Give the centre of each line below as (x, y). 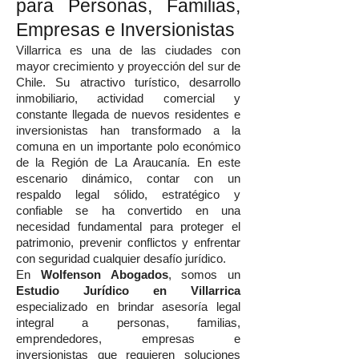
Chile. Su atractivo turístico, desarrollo (128, 83)
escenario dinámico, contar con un (128, 179)
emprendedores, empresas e (128, 339)
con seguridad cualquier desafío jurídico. (121, 259)
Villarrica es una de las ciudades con (128, 50)
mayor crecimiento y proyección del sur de (128, 67)
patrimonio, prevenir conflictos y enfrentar (128, 243)
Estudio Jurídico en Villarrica (128, 291)
